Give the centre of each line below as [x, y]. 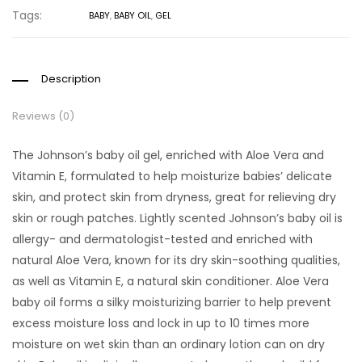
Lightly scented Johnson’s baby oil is [241, 219]
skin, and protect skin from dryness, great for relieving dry [174, 198]
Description [71, 79]
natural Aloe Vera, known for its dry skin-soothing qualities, [176, 261]
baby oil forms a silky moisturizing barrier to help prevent [172, 303]
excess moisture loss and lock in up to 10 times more [161, 324]
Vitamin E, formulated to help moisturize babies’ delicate [172, 177]
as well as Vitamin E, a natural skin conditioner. [144, 282]
